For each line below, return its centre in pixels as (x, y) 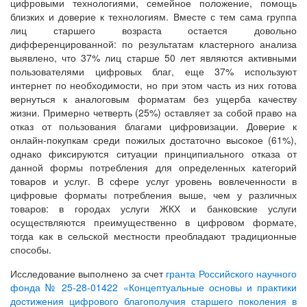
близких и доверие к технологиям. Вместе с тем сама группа (153, 17)
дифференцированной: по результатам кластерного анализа (153, 44)
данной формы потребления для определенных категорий (153, 168)
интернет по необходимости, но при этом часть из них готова (153, 85)
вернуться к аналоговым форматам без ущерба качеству (153, 99)
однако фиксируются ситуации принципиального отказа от (153, 154)
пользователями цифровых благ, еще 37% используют (153, 72)
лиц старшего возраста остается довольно (153, 30)
